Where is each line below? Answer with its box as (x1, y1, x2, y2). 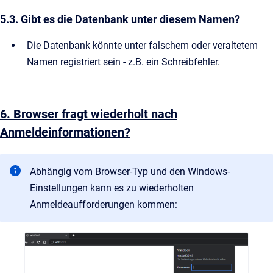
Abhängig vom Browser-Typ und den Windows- (30, 165, 230, 177)
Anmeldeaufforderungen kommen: (30, 198, 177, 210)
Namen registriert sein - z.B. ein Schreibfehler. (27, 55, 220, 68)
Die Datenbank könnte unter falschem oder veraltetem (27, 39, 258, 51)
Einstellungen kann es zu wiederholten (30, 182, 194, 194)
